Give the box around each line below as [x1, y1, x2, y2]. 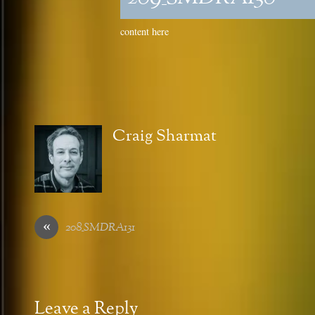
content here [120, 24, 169, 38]
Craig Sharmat [112, 124, 217, 148]
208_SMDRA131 [65, 219, 135, 236]
